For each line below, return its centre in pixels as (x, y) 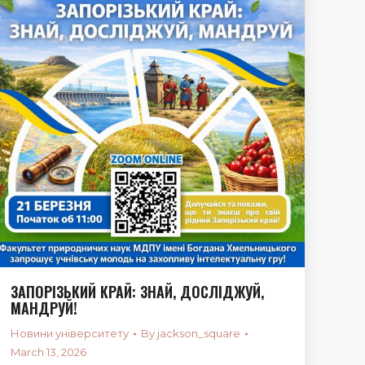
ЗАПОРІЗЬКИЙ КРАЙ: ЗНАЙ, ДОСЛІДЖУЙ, (137, 292)
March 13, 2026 (48, 352)
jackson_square (199, 333)
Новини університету (70, 333)
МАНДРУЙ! (44, 308)
